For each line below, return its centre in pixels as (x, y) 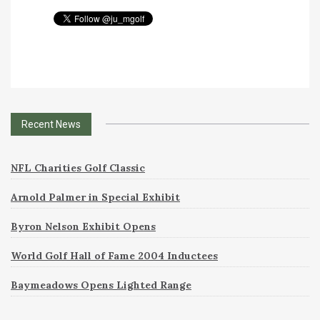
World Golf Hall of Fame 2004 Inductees (114, 255)
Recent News (51, 124)
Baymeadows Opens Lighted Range (101, 285)
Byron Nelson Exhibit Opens (83, 226)
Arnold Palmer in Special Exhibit (95, 197)
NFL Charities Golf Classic (78, 167)
